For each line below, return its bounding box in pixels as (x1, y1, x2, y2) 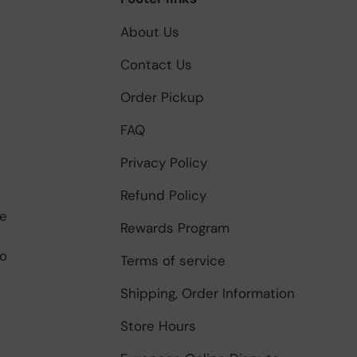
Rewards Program (120, 218, 229, 237)
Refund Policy (120, 186, 206, 204)
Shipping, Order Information (120, 284, 295, 302)
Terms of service (120, 251, 226, 269)
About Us (120, 22, 179, 41)
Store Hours (120, 316, 196, 335)
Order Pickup (120, 88, 204, 106)
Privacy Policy (120, 153, 207, 171)
